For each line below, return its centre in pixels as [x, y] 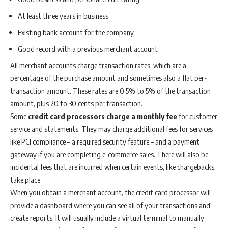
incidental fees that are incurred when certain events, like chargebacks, [113, 167]
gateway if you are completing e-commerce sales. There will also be [109, 154]
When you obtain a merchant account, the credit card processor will [110, 193]
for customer [197, 116]
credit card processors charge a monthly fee [103, 116]
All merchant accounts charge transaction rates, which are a [98, 65]
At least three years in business [63, 16]
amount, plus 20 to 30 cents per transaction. [77, 104]
